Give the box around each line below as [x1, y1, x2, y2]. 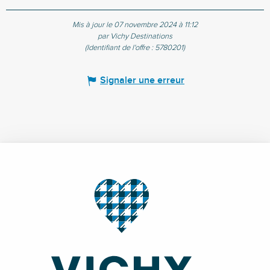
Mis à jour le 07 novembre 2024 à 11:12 [72, 20, 198, 30]
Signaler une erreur [100, 75, 184, 87]
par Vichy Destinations [98, 32, 172, 42]
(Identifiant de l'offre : [85, 43, 155, 53]
